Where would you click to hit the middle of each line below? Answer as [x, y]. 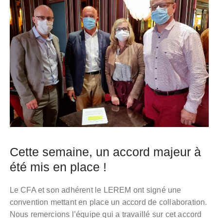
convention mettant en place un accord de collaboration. [108, 202]
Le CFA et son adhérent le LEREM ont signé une [95, 190]
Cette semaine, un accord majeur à [105, 152]
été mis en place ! [60, 167]
